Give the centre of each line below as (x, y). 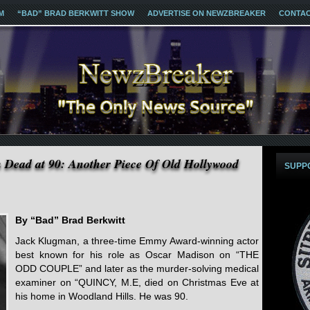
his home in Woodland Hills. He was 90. (102, 296)
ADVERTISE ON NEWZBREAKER (207, 13)
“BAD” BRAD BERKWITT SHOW (76, 13)
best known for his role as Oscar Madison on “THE (137, 255)
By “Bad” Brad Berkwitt (70, 220)
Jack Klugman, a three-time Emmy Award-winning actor (137, 241)
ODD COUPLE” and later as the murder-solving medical (137, 268)
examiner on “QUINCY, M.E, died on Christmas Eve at (137, 282)
